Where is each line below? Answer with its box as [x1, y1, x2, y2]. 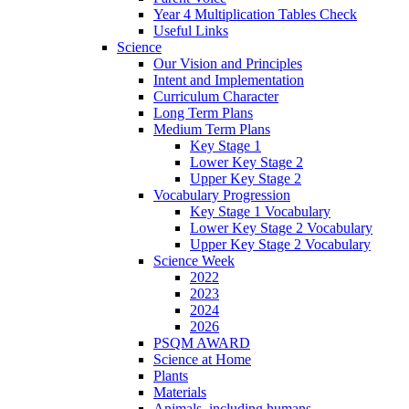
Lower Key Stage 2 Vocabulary [190, 220, 372, 236]
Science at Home [153, 351, 251, 368]
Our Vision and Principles [153, 56, 302, 72]
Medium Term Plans [153, 121, 270, 138]
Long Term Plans [153, 105, 253, 121]
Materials [153, 384, 206, 401]
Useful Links [153, 23, 228, 39]
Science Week [153, 253, 235, 269]
